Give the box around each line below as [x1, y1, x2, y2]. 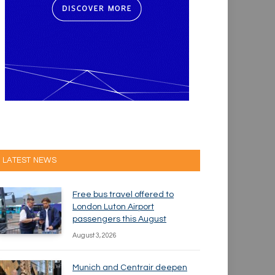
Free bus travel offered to [72, 190, 174, 199]
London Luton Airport [72, 203, 154, 211]
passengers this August [72, 215, 166, 223]
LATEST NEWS [2, 156, 56, 165]
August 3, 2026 [72, 232, 117, 239]
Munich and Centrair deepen [72, 263, 187, 272]
